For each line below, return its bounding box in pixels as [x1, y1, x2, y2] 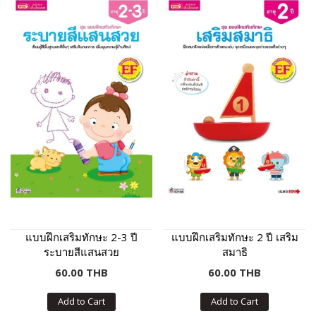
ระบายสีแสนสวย [44, 244, 119, 259]
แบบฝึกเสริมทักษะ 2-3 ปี [25, 229, 138, 244]
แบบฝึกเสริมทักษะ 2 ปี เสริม [171, 229, 298, 244]
